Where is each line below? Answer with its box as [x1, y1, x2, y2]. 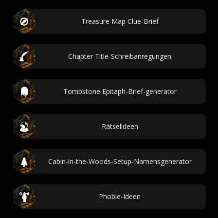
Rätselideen [101, 122, 138, 131]
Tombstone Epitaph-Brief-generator [63, 87, 177, 96]
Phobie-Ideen [99, 192, 141, 201]
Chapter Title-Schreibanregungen [68, 52, 171, 61]
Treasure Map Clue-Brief [81, 17, 159, 26]
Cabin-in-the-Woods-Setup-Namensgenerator [48, 157, 192, 166]
